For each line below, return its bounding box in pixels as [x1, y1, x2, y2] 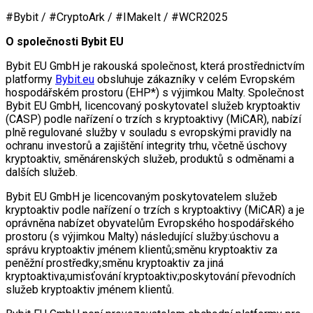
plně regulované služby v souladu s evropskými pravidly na [6, 125, 291, 139]
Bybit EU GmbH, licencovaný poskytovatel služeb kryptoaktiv [6, 99, 300, 112]
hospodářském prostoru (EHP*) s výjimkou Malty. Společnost [6, 85, 304, 99]
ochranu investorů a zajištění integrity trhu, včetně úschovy [6, 138, 287, 152]
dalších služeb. [6, 165, 78, 179]
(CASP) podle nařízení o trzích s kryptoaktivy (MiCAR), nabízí [6, 112, 301, 126]
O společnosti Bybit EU [6, 34, 124, 48]
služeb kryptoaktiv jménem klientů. [6, 282, 174, 296]
